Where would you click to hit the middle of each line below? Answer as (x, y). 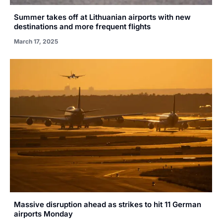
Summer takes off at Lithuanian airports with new (102, 17)
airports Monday (43, 214)
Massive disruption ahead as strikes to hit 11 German (108, 204)
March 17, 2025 (36, 41)
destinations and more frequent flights (82, 26)
